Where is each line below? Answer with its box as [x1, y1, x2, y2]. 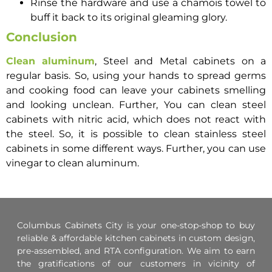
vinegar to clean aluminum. [6, 157, 139, 169]
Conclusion [6, 30, 81, 45]
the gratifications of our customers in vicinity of [17, 257, 255, 269]
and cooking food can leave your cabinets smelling [6, 84, 266, 97]
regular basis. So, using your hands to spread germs [6, 70, 266, 82]
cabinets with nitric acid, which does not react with [6, 114, 266, 126]
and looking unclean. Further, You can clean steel [6, 99, 266, 111]
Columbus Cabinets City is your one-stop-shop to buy [17, 219, 255, 231]
